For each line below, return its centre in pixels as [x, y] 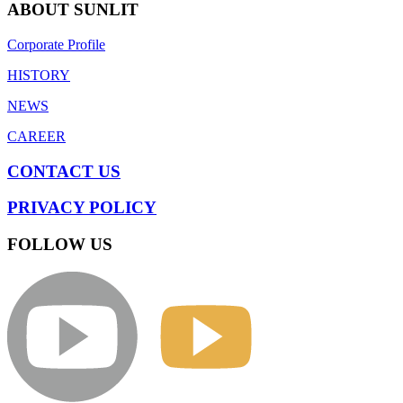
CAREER [36, 136]
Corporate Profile [56, 44]
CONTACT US [64, 171]
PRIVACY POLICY [82, 208]
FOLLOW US [60, 244]
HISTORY [39, 75]
